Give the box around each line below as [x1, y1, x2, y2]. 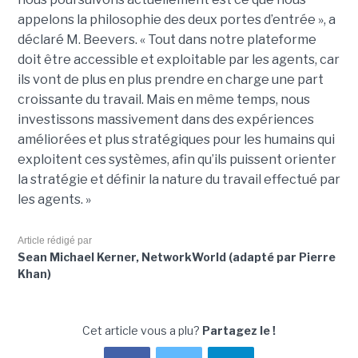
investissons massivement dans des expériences [17, 111, 314, 127]
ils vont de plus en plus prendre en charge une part [17, 71, 324, 87]
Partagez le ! [202, 323, 276, 337]
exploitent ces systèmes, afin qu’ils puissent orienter [17, 151, 336, 167]
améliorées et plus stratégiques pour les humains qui [17, 131, 335, 147]
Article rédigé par [17, 234, 92, 246]
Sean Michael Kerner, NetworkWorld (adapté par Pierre [17, 249, 336, 264]
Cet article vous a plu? [82, 323, 202, 337]
